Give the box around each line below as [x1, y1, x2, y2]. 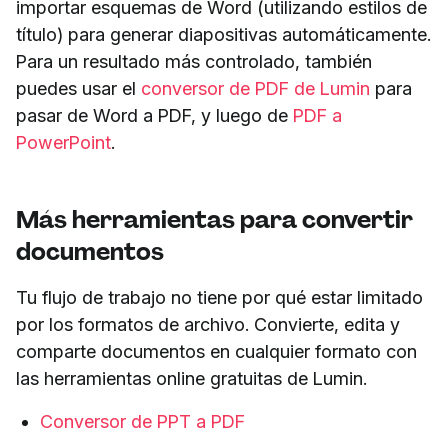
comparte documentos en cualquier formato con [16, 340, 417, 362]
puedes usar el [16, 77, 136, 99]
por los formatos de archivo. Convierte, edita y [16, 313, 400, 335]
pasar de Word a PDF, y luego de [16, 104, 293, 126]
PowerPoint [16, 131, 111, 153]
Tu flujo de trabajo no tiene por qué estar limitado [16, 286, 423, 308]
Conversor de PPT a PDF [40, 410, 250, 432]
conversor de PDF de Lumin [136, 77, 370, 99]
